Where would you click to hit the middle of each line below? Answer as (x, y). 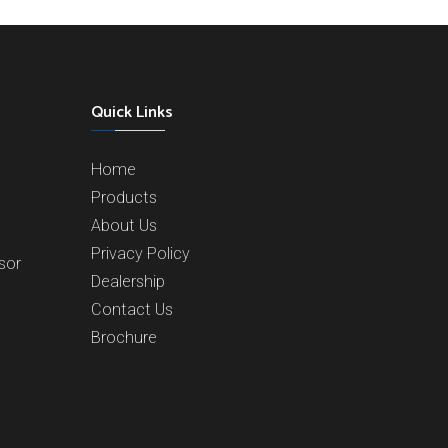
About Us (124, 225)
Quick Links (132, 112)
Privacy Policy (140, 253)
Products (124, 197)
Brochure (124, 337)
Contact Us (132, 309)
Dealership (128, 281)
